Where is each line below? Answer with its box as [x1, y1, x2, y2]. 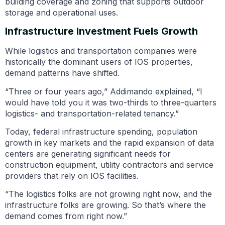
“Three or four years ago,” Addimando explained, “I [5, 86, 202, 96]
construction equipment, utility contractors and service [5, 160, 213, 170]
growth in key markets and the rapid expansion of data [5, 138, 214, 148]
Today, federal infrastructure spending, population [5, 127, 197, 137]
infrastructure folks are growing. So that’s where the [5, 200, 206, 210]
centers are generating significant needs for [5, 149, 171, 159]
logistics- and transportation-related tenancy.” [5, 108, 179, 119]
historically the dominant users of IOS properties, [5, 57, 193, 67]
